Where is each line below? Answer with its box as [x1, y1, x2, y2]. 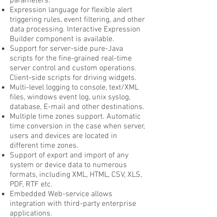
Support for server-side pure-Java [10, 44, 123, 54]
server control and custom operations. [10, 63, 137, 73]
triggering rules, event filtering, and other [10, 15, 145, 25]
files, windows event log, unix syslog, [10, 93, 130, 102]
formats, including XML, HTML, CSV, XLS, [10, 170, 142, 180]
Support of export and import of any [10, 151, 128, 160]
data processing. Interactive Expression [10, 25, 140, 34]
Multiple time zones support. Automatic [10, 112, 141, 122]
